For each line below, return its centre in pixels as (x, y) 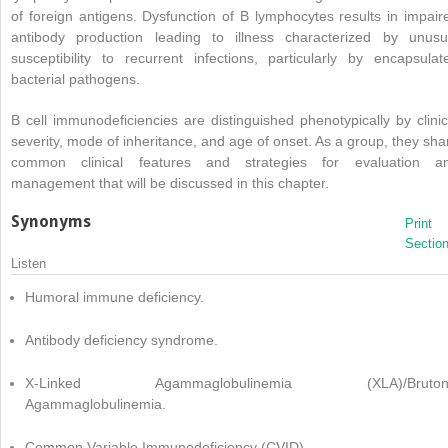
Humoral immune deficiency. (114, 297)
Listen (28, 264)
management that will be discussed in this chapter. (170, 183)
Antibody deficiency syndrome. (121, 340)
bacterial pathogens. (75, 79)
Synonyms (51, 222)
